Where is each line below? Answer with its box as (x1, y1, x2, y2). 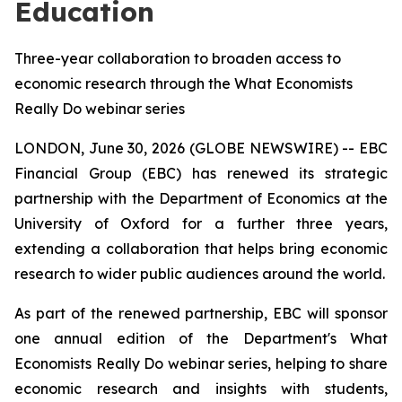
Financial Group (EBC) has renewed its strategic (14, 164, 388, 182)
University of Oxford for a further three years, (14, 214, 388, 232)
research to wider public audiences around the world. (14, 265, 385, 283)
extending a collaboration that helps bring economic (14, 240, 388, 258)
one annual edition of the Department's (14, 329, 350, 347)
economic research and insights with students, (14, 380, 388, 398)
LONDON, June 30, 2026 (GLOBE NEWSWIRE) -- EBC (14, 139, 388, 157)
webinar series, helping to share (163, 354, 389, 372)
